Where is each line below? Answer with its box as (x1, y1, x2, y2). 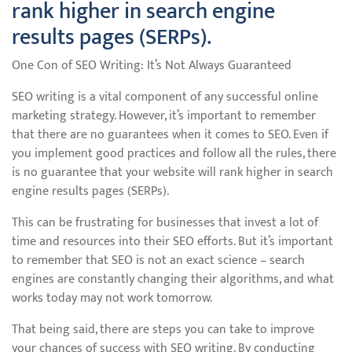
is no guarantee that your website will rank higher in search (12, 162, 333, 183)
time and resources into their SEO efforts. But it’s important (12, 231, 333, 252)
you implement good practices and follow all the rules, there (12, 143, 336, 164)
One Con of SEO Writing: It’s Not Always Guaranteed (12, 55, 291, 76)
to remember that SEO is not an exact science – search (12, 250, 305, 271)
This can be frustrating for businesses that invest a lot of (12, 212, 318, 233)
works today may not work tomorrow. (12, 288, 212, 309)
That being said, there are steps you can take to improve (12, 319, 314, 340)
